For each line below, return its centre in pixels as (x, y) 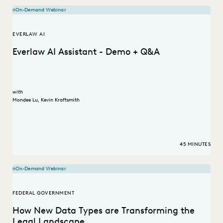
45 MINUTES (195, 144)
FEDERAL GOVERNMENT (43, 193)
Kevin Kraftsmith (60, 100)
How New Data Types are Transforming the (104, 211)
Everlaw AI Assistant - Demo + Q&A (86, 52)
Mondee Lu (25, 100)
